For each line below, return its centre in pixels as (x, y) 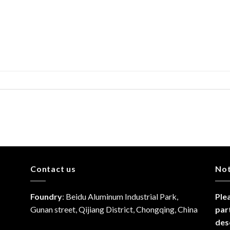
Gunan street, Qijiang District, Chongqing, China (114, 209)
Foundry (46, 197)
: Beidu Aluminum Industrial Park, (120, 197)
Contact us (53, 168)
